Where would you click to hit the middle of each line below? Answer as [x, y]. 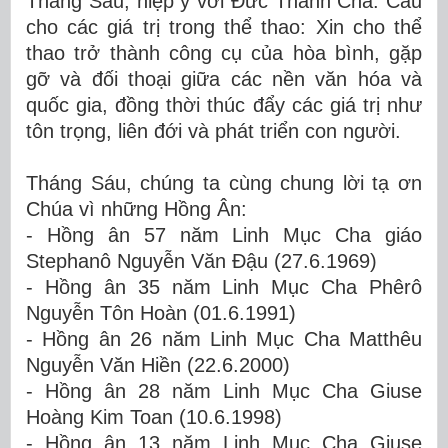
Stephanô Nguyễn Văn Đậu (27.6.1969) [201, 261]
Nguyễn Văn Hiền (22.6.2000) [158, 365]
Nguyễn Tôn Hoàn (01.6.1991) [161, 313]
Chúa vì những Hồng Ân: [136, 209]
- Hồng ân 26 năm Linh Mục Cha [183, 339]
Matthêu [385, 339]
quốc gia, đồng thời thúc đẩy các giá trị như [224, 105]
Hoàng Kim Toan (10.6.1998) [154, 417]
